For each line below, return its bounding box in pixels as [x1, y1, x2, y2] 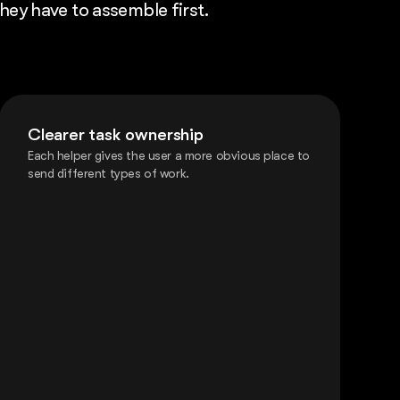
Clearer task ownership [27, 125, 204, 146]
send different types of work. [27, 166, 189, 181]
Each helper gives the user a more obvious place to [27, 148, 310, 163]
